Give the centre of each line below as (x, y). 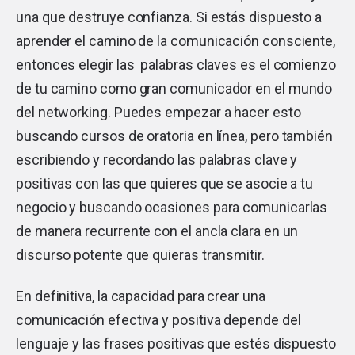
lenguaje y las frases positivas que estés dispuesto (176, 343)
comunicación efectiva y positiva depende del (158, 319)
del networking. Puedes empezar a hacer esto (158, 112)
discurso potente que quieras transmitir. (140, 254)
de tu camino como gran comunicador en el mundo (174, 88)
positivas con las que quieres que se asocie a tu (165, 183)
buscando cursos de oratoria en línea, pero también (175, 136)
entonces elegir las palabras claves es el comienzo (176, 64)
